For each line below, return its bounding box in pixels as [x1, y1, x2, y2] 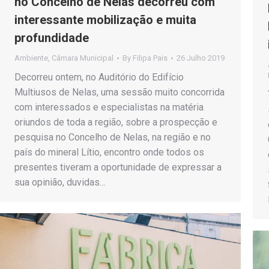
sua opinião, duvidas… [14, 176, 106, 188]
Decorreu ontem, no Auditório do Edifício [14, 71, 184, 83]
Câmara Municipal [52, 53, 113, 62]
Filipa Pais [133, 53, 168, 62]
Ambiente [14, 53, 48, 62]
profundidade [14, 30, 89, 45]
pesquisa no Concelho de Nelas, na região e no [14, 131, 211, 143]
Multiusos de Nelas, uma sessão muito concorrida [14, 86, 225, 98]
